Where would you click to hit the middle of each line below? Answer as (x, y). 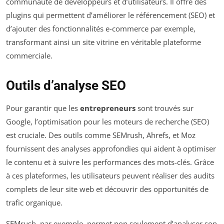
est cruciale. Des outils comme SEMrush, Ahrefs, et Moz (101, 135)
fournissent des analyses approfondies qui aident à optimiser (111, 149)
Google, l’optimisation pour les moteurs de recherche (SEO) (107, 122)
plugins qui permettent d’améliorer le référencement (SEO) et (110, 15)
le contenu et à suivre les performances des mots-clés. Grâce (110, 162)
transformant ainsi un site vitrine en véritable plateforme (103, 42)
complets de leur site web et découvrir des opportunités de (107, 189)
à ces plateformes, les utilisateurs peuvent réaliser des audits (110, 176)
